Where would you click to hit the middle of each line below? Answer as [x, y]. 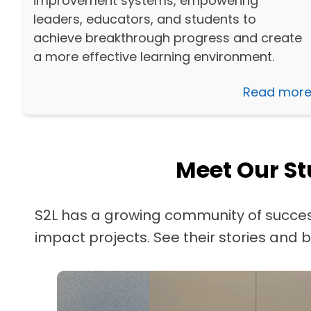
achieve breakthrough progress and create [168, 37]
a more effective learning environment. [154, 56]
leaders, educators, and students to [145, 19]
